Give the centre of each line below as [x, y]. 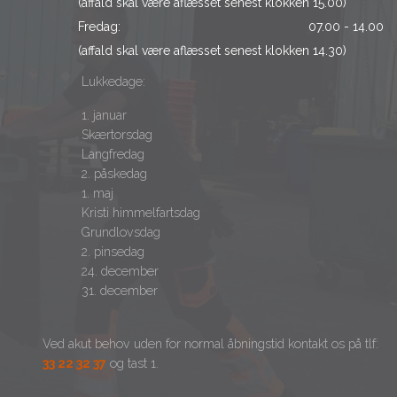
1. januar [85, 115]
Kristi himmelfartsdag [122, 213]
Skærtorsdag [98, 135]
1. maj [78, 193]
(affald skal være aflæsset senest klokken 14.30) [213, 51]
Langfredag [94, 154]
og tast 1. [133, 363]
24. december [101, 271]
